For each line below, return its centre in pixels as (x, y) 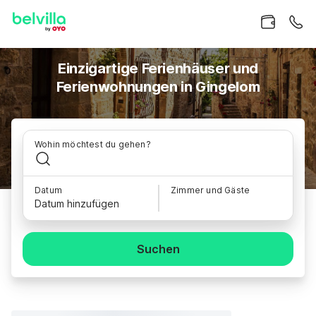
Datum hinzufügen (77, 203)
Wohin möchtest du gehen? (93, 144)
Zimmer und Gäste (211, 190)
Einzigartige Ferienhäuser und (158, 68)
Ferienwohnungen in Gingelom (158, 87)
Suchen (158, 249)
